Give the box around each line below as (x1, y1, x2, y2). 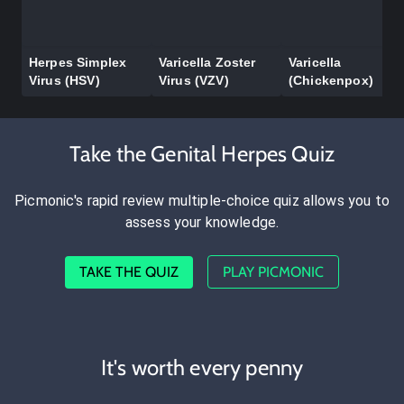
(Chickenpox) (289, 73, 373, 88)
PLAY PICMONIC (223, 263, 324, 281)
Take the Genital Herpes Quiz (69, 141, 335, 168)
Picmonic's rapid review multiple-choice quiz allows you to (14, 192, 390, 210)
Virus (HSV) (29, 73, 100, 88)
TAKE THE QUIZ (79, 263, 179, 281)
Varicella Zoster (159, 55, 256, 70)
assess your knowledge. (124, 214, 280, 232)
